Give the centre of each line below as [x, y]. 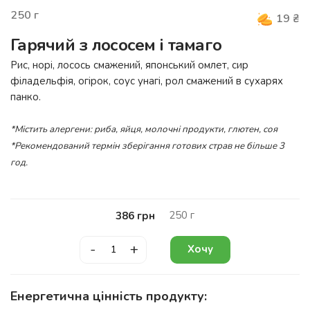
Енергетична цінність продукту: [109, 296]
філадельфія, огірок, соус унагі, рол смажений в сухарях [147, 81]
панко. [26, 97]
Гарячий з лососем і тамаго [116, 45]
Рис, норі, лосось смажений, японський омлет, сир [129, 65]
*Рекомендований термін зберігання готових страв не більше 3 [147, 146]
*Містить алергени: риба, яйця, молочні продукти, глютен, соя [144, 129]
